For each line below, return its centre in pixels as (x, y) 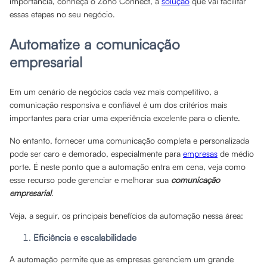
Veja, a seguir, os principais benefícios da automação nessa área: (128, 215)
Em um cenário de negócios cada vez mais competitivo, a (114, 91)
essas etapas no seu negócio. (63, 14)
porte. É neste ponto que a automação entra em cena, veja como (128, 167)
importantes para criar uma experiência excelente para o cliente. (126, 118)
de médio (236, 153)
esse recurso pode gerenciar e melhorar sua (90, 180)
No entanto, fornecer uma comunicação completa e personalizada (129, 140)
